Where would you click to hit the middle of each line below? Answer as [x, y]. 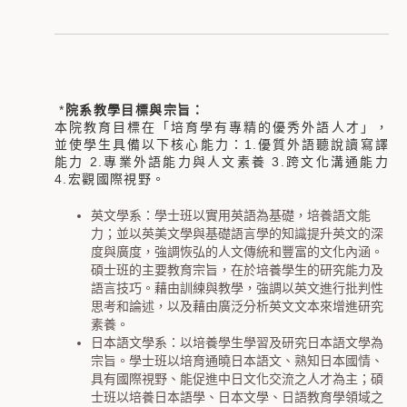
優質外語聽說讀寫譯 [323, 144]
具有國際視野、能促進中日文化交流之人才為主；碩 [237, 379]
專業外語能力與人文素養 [185, 162]
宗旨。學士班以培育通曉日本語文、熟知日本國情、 [237, 361]
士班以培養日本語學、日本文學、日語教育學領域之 [237, 397]
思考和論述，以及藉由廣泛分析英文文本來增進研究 [237, 306]
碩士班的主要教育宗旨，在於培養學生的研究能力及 [237, 270]
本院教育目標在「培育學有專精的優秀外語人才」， [222, 127]
